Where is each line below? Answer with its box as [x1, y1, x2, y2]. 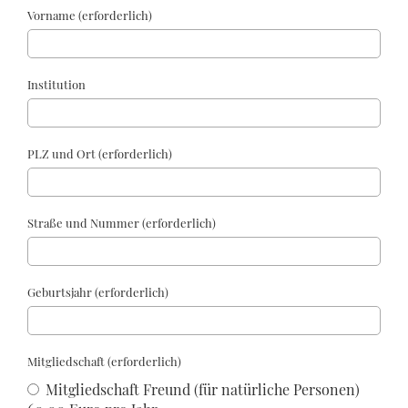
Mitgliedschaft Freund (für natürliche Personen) [42, 380, 361, 399]
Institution [27, 76, 86, 92]
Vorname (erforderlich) [27, 7, 152, 23]
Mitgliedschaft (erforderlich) [27, 353, 181, 369]
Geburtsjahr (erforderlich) [27, 284, 168, 300]
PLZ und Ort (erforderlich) [27, 146, 172, 161]
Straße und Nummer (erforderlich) [27, 215, 216, 230]
